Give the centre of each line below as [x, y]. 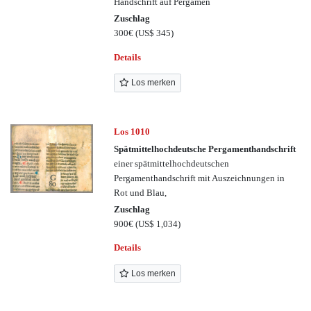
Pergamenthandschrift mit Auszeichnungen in [200, 178]
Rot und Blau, [141, 192]
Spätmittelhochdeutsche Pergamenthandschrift [205, 149]
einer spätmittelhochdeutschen [172, 163]
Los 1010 [132, 132]
